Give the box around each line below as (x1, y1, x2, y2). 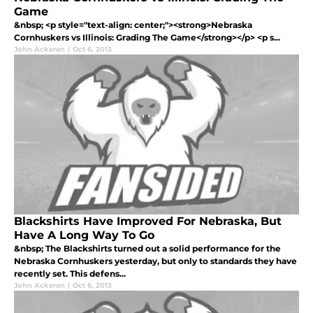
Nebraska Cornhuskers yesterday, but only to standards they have (14, 255, 297, 266)
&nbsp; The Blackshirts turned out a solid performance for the (14, 242, 281, 254)
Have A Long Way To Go (14, 228, 154, 242)
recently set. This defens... (14, 268, 126, 279)
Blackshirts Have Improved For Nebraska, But (14, 214, 282, 228)
